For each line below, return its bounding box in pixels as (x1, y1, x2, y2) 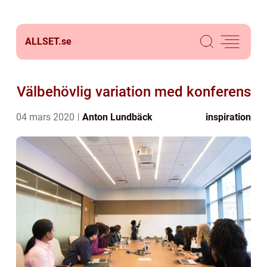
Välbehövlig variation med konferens (16, 83, 251, 100)
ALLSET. (25, 36, 61, 47)
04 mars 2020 (16, 111, 77, 123)
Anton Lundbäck (82, 111, 153, 123)
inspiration (206, 111, 251, 123)
